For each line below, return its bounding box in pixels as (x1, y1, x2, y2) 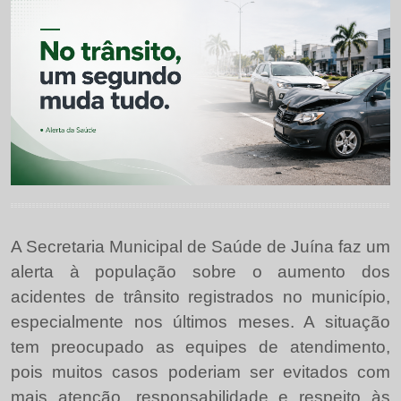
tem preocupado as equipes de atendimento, (11, 337, 390, 357)
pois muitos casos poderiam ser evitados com (11, 363, 390, 382)
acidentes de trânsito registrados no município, (11, 287, 390, 307)
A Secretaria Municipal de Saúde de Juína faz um (11, 237, 390, 257)
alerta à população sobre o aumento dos (11, 262, 390, 282)
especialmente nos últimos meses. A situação (11, 312, 390, 332)
